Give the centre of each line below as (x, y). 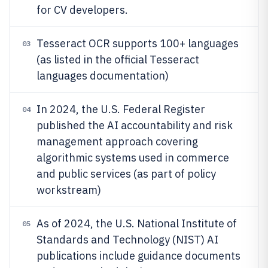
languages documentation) (103, 76)
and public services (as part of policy (126, 174)
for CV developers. (82, 10)
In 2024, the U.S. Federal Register (121, 109)
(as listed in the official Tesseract (118, 60)
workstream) (69, 190)
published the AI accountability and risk (135, 125)
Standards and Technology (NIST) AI (127, 240)
